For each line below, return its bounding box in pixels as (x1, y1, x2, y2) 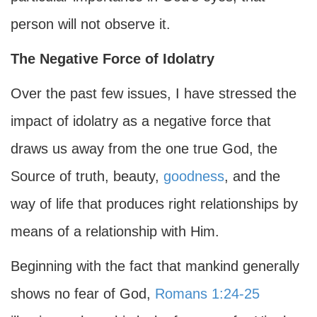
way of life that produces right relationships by (11, 196, 298, 212)
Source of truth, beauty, (11, 168, 163, 184)
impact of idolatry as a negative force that (11, 113, 271, 129)
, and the (224, 168, 280, 184)
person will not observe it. (11, 16, 171, 32)
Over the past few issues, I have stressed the (11, 86, 296, 101)
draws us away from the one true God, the (11, 141, 277, 156)
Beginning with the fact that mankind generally (11, 258, 299, 274)
